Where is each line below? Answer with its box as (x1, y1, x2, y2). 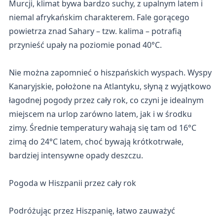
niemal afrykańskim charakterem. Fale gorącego (8, 11, 189, 23)
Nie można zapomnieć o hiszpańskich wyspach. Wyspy (8, 67, 212, 78)
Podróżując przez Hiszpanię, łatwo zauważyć (8, 205, 175, 216)
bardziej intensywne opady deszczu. (8, 149, 143, 161)
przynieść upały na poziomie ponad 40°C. (8, 39, 162, 50)
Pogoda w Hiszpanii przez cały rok (8, 177, 136, 188)
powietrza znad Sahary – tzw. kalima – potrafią (8, 25, 182, 37)
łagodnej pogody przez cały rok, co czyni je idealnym (8, 94, 204, 106)
